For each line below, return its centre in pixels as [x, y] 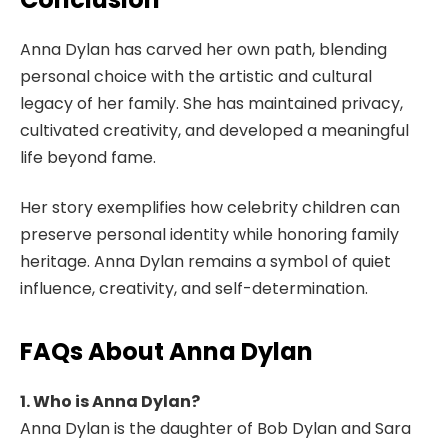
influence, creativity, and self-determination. [194, 288]
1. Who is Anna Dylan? [110, 401]
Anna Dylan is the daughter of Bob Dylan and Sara [215, 428]
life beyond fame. [88, 158]
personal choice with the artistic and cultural [196, 77]
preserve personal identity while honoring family [209, 234]
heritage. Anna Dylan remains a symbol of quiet [205, 261]
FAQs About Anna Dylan [166, 351]
